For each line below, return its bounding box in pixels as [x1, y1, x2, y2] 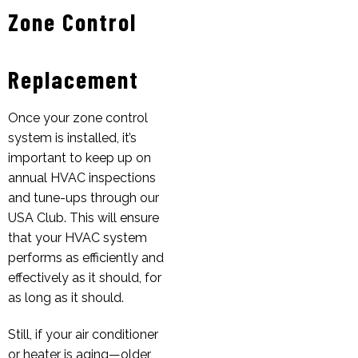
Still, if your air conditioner [8, 326, 158, 342]
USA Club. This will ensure [8, 209, 159, 225]
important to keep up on [8, 149, 151, 165]
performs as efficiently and [8, 249, 164, 265]
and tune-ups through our [8, 189, 159, 205]
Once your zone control [8, 109, 148, 125]
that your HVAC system [8, 229, 147, 245]
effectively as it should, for [8, 269, 161, 285]
